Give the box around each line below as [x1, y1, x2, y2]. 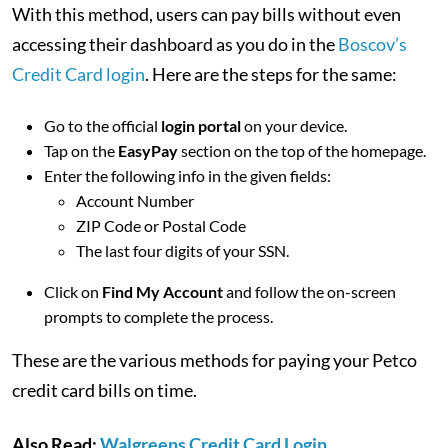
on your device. [241, 116, 347, 135]
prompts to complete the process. [44, 307, 276, 326]
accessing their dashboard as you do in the [12, 33, 338, 55]
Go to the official [44, 116, 161, 135]
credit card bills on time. [12, 379, 197, 401]
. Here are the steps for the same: [145, 63, 397, 85]
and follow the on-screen [223, 282, 396, 301]
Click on [44, 282, 102, 301]
